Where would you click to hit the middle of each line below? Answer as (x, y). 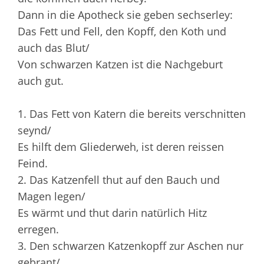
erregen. (38, 229)
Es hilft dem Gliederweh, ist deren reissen (121, 146)
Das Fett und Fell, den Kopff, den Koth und (122, 31)
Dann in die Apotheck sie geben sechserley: (125, 14)
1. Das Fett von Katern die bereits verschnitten (132, 113)
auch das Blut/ (54, 47)
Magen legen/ (52, 196)
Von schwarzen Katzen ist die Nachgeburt (120, 64)
